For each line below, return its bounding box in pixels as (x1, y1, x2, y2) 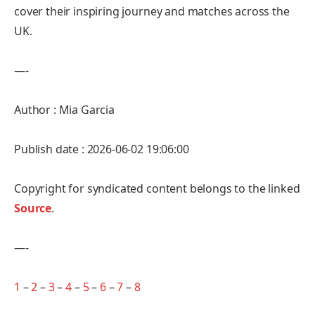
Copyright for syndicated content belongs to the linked (14, 180, 300, 196)
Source (14, 200, 52, 216)
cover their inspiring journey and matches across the (14, 3, 290, 19)
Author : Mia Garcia (14, 101, 115, 117)
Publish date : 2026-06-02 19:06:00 (14, 141, 189, 157)
